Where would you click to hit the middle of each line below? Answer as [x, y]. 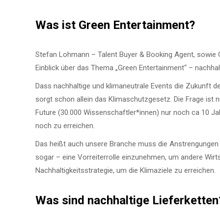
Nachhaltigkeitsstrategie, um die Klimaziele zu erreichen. [125, 170]
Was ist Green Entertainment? [115, 25]
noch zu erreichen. [65, 125]
